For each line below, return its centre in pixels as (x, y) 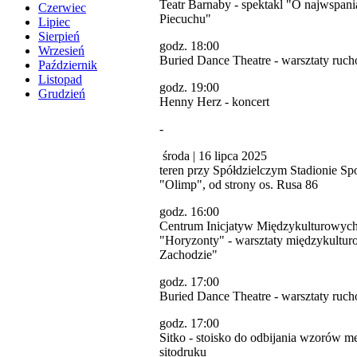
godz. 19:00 (189, 87)
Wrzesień (61, 51)
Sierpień (59, 37)
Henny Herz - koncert (214, 101)
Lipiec (54, 22)
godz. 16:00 (189, 211)
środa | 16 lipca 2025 (213, 155)
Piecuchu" (185, 18)
